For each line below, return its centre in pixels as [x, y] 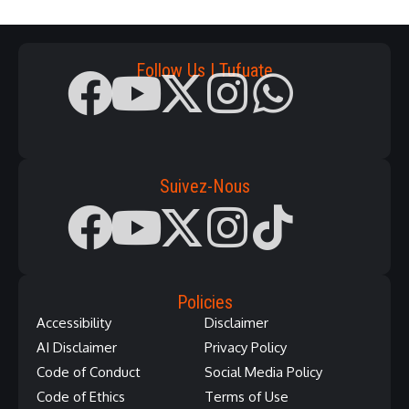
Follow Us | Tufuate [204, 71]
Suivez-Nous [204, 187]
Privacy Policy [246, 348]
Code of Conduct [89, 372]
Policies [204, 303]
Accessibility [74, 323]
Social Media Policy [263, 372]
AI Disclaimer [77, 348]
